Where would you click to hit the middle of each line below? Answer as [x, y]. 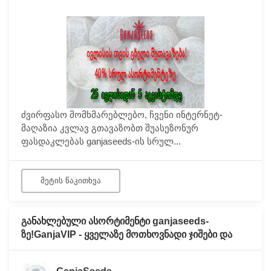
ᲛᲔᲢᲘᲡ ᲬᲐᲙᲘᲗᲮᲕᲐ [71, 180]
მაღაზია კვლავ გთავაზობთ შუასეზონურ [110, 128]
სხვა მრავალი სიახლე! [73, 247]
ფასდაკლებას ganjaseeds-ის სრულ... [101, 141]
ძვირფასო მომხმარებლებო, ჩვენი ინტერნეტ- [122, 114]
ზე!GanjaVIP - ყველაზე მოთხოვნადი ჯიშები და [127, 234]
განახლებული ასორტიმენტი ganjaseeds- [115, 221]
